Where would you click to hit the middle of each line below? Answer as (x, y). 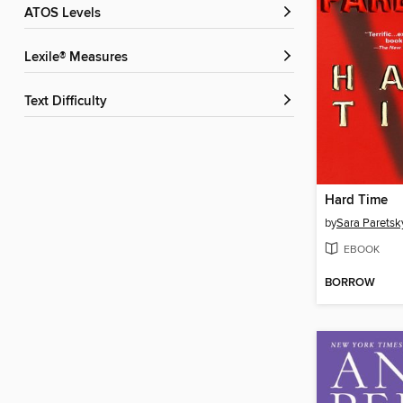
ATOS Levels (67, 14)
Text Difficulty (69, 102)
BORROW (350, 283)
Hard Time (356, 201)
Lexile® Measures (80, 58)
